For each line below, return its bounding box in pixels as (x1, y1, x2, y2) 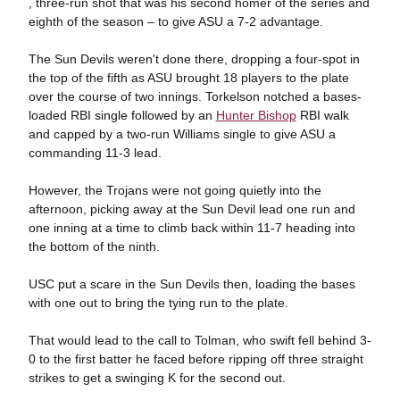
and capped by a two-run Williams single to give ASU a (28, 126, 336, 141)
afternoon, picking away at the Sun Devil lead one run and (28, 201, 355, 216)
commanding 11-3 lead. (28, 145, 169, 160)
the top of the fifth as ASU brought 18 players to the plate (28, 70, 349, 85)
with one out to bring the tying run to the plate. (28, 295, 288, 310)
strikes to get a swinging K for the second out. (28, 370, 286, 385)
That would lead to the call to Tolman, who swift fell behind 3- (28, 332, 371, 347)
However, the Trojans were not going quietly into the (28, 182, 321, 197)
